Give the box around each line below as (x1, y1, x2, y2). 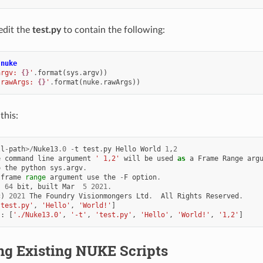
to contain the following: (60, 25, 165, 35)
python (21, 163, 46, 172)
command (4, 154, 33, 163)
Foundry (45, 191, 75, 200)
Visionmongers (78, 191, 132, 200)
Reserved (205, 191, 239, 200)
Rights (177, 191, 202, 200)
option (131, 173, 157, 181)
